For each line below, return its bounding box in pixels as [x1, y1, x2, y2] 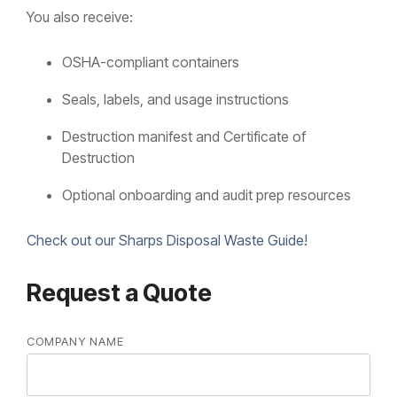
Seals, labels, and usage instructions [62, 90, 289, 109]
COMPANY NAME [27, 334, 124, 349]
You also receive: [27, 8, 133, 27]
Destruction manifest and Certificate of [62, 128, 306, 146]
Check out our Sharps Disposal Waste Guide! [27, 231, 307, 250]
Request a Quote [27, 278, 212, 308]
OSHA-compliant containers [62, 53, 239, 72]
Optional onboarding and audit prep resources [62, 186, 351, 205]
